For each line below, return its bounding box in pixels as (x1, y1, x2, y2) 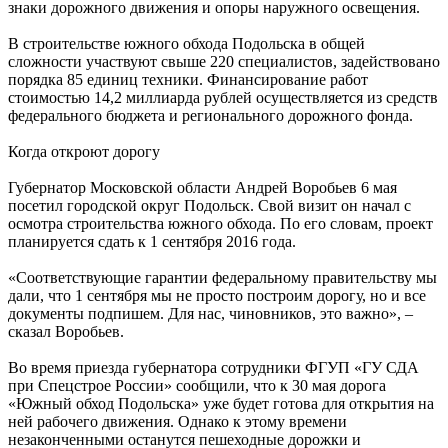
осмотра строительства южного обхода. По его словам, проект (8, 215, 433, 233)
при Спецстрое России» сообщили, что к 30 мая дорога (8, 377, 386, 395)
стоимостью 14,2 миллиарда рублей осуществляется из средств (8, 89, 438, 107)
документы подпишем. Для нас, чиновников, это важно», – (8, 305, 413, 323)
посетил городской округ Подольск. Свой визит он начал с (8, 197, 411, 215)
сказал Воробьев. (8, 323, 124, 341)
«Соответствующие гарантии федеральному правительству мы (8, 269, 437, 287)
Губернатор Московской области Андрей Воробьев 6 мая (8, 179, 397, 197)
